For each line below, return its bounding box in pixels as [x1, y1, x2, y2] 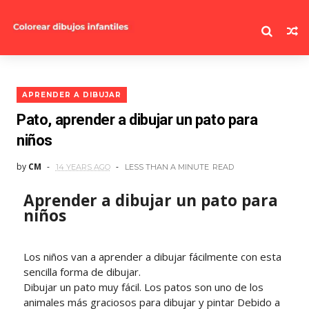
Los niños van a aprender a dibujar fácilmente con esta [23, 250, 281, 263]
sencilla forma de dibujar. [23, 265, 141, 279]
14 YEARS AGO [55, 162, 110, 172]
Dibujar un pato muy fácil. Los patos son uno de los [23, 280, 263, 294]
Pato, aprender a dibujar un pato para [16, 111, 258, 128]
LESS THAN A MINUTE [124, 162, 209, 172]
